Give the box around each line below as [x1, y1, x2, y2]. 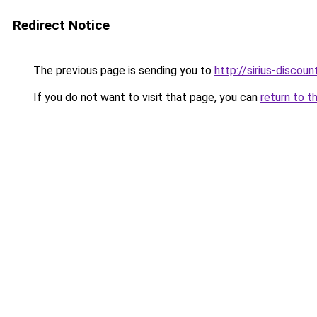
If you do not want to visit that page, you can [30, 91, 260, 104]
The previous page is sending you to [30, 64, 214, 77]
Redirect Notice [13, 17, 110, 33]
